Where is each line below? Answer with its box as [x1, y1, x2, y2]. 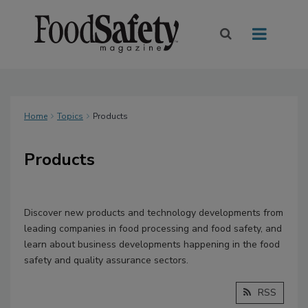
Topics [57, 111, 83, 122]
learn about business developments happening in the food [24, 238, 280, 252]
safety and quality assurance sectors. [24, 254, 188, 267]
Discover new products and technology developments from [24, 206, 283, 220]
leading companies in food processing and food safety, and [24, 222, 282, 236]
